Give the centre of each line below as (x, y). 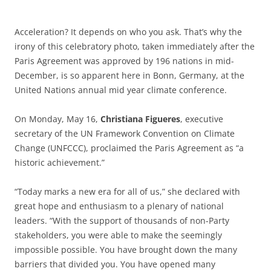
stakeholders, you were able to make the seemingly (118, 235)
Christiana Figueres (140, 119)
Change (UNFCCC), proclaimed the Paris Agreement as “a (129, 148)
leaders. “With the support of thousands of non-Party (122, 221)
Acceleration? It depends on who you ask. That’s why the (128, 32)
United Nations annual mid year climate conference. (121, 90)
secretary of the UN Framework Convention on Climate (125, 134)
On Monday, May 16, (57, 119)
